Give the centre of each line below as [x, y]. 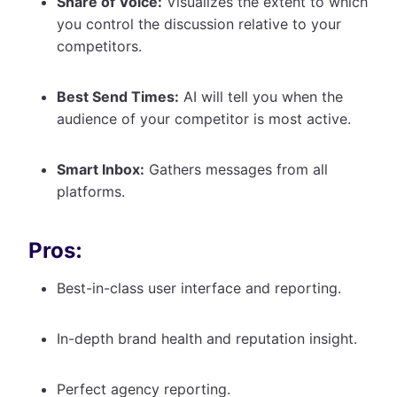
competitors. [101, 46]
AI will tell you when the [261, 96]
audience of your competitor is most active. [206, 118]
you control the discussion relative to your [199, 23]
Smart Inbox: [101, 169]
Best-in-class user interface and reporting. [201, 288]
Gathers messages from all [236, 169]
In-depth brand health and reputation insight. [209, 338]
